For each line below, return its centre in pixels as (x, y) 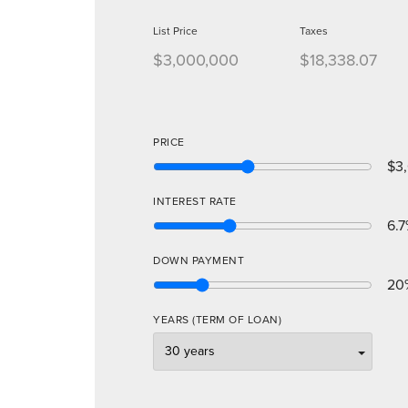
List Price (175, 31)
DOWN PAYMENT (199, 260)
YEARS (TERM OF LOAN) (217, 319)
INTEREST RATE (195, 201)
